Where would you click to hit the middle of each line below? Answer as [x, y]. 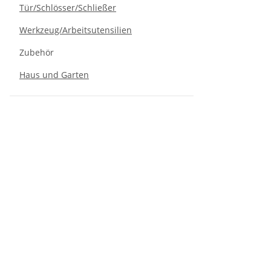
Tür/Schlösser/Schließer [68, 8]
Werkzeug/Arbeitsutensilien [76, 30]
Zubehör [37, 52]
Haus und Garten [54, 75]
